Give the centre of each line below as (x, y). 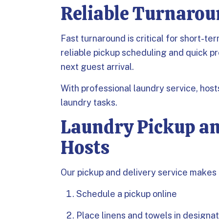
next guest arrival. (97, 67)
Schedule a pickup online (127, 194)
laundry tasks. (89, 102)
